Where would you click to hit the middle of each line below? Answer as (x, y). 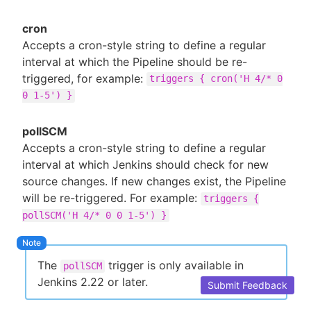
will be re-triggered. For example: (111, 198)
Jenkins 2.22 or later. (93, 282)
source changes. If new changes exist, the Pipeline (154, 182)
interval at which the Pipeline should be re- (135, 61)
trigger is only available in (174, 266)
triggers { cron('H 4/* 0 (216, 79)
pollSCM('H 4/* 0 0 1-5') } (94, 216)
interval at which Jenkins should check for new (145, 165)
